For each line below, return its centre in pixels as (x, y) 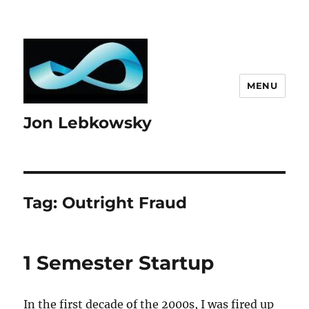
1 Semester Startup (119, 263)
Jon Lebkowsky (88, 123)
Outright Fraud (125, 203)
